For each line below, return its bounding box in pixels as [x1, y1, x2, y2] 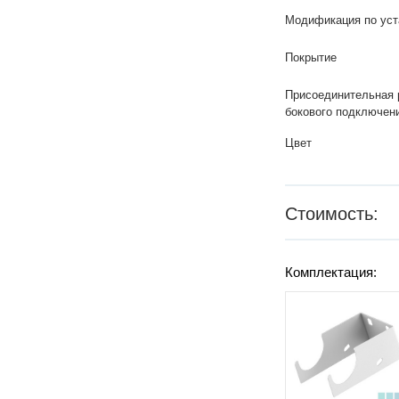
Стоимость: [285, 204, 379, 224]
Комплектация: [285, 265, 378, 280]
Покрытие [285, 51, 338, 64]
